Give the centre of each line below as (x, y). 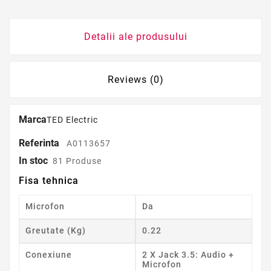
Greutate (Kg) (56, 231)
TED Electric (72, 120)
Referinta (40, 143)
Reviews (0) (135, 80)
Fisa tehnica (49, 181)
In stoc (33, 161)
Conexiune (49, 255)
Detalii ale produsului (135, 37)
